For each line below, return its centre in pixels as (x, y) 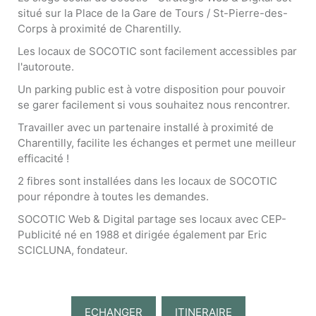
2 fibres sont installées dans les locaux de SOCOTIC (147, 181)
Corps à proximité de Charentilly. (99, 29)
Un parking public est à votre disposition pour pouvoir (152, 90)
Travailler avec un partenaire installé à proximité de (146, 128)
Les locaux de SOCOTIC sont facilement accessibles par (157, 51)
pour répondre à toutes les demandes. (113, 197)
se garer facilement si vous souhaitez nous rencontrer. (154, 105)
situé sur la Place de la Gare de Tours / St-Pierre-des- (153, 13)
